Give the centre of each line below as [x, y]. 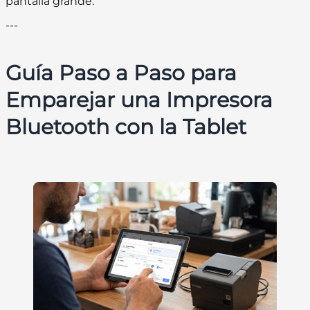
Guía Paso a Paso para [121, 73]
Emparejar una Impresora [139, 100]
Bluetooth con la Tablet [126, 127]
